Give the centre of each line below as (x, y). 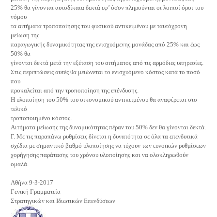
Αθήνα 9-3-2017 (32, 182)
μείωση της (25, 35)
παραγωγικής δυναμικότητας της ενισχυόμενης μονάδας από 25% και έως (105, 44)
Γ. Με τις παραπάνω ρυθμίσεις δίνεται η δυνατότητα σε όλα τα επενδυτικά (104, 136)
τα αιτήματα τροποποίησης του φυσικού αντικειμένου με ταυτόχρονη (99, 26)
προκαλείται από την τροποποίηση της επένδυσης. (75, 90)
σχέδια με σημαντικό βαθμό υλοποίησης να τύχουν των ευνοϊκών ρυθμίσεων (108, 146)
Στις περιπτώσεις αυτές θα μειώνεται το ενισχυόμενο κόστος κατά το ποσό (106, 72)
